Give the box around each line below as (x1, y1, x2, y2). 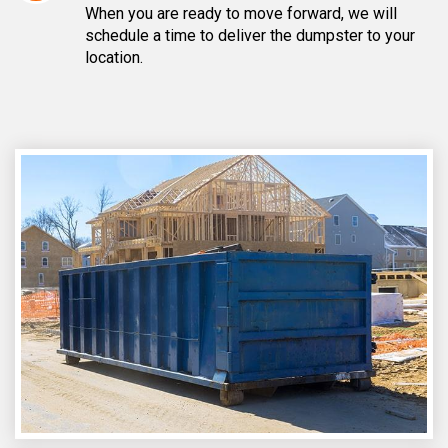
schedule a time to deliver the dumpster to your (85, 25, 415, 45)
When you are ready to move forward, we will (85, 3, 397, 23)
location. (85, 47, 143, 67)
